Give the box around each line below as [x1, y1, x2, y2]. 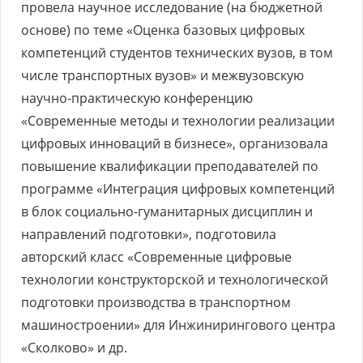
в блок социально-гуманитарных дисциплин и [21, 203, 313, 220]
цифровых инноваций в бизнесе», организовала [21, 135, 328, 152]
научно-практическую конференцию [21, 89, 253, 107]
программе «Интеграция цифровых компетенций [21, 180, 335, 198]
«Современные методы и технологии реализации [21, 112, 335, 130]
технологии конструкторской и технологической [21, 271, 328, 288]
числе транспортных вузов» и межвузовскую [21, 66, 304, 84]
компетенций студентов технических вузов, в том [21, 44, 333, 62]
